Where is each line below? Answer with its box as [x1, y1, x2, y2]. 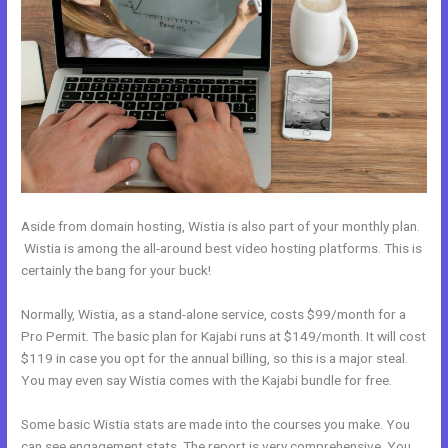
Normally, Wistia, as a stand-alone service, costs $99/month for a [21, 305, 407, 322]
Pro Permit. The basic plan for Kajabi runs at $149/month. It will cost [21, 327, 427, 344]
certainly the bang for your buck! [21, 261, 212, 278]
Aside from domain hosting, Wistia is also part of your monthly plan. [21, 217, 421, 234]
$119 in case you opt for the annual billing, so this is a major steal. [21, 349, 409, 366]
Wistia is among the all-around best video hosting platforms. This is [21, 239, 423, 256]
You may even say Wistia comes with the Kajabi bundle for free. [21, 371, 393, 388]
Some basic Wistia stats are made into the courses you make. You [21, 415, 411, 432]
